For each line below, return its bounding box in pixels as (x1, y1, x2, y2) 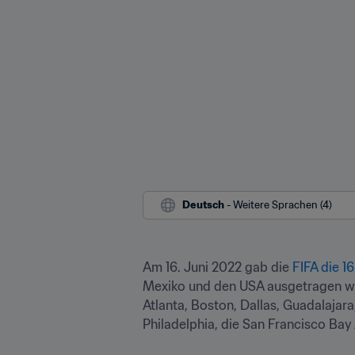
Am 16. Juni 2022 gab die (143, 258, 292, 275)
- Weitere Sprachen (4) (227, 197, 332, 212)
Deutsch (182, 197, 224, 212)
